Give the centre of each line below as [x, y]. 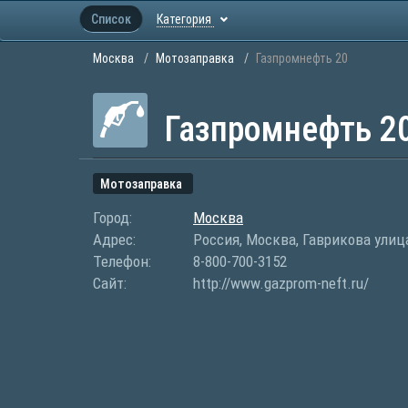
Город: [112, 218]
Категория [185, 19]
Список [111, 19]
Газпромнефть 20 [302, 58]
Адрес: [114, 240]
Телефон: [122, 261]
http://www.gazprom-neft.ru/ [281, 283]
